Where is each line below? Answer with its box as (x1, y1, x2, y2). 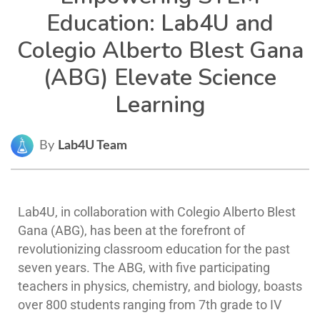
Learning (114, 89, 206, 121)
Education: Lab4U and (46, 8, 274, 39)
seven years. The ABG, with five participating (18, 260, 270, 275)
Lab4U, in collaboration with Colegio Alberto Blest (18, 204, 296, 219)
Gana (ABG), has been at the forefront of (18, 223, 245, 238)
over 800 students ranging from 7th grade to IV (18, 297, 281, 312)
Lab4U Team (58, 139, 127, 151)
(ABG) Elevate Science (44, 62, 276, 94)
